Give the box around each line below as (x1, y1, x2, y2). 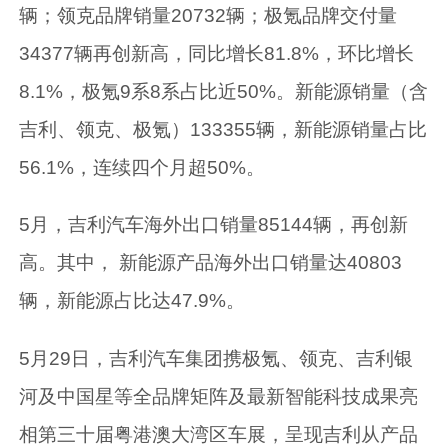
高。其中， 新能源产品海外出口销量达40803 (19, 252, 403, 274)
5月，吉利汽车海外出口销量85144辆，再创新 (19, 214, 409, 236)
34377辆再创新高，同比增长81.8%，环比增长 (19, 43, 415, 65)
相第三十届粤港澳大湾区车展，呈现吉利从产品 (19, 423, 419, 445)
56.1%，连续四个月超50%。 (19, 157, 266, 179)
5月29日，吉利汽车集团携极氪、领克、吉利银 (19, 347, 414, 369)
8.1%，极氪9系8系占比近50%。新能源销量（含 (19, 81, 429, 103)
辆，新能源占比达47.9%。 (19, 290, 246, 312)
